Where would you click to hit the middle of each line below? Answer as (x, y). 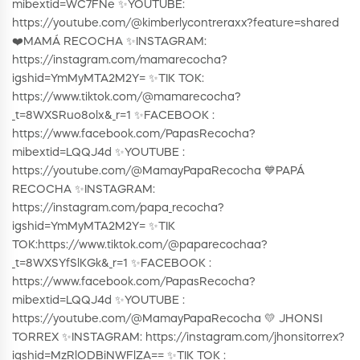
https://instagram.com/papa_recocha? (118, 209)
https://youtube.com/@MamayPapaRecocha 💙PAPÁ (158, 172)
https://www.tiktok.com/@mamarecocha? (127, 98)
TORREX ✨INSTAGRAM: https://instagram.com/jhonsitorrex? (178, 338)
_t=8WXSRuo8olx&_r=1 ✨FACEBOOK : (113, 116)
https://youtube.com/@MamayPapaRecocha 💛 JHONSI (167, 319)
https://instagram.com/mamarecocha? (120, 61)
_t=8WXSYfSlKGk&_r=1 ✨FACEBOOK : (112, 264)
